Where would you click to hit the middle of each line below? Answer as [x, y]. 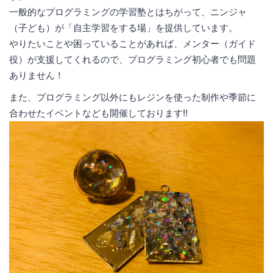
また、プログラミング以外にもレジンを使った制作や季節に [133, 97]
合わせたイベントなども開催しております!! [98, 113]
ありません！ [37, 75]
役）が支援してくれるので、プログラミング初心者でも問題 [133, 59]
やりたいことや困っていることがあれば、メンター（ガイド [133, 43]
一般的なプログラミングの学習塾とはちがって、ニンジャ [128, 12]
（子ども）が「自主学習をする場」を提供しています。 [123, 27]
